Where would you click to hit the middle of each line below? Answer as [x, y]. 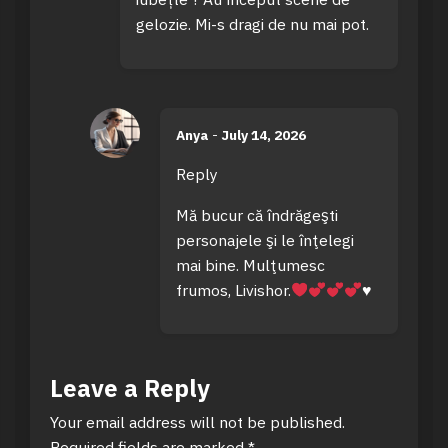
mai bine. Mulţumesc [250, 264]
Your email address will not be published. [197, 422]
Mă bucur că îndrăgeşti [256, 214]
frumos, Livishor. [233, 289]
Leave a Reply [130, 388]
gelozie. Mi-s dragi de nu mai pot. [252, 24]
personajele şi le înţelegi [264, 239]
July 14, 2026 [263, 134]
